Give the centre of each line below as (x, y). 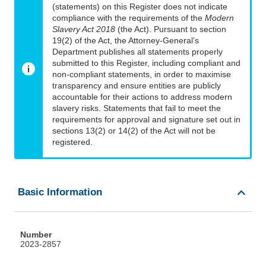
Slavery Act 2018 (84, 29)
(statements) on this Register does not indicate (140, 7)
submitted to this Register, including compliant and (146, 63)
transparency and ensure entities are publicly (137, 86)
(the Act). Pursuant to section (171, 29)
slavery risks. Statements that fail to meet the (137, 108)
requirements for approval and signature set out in (146, 120)
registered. (72, 142)
